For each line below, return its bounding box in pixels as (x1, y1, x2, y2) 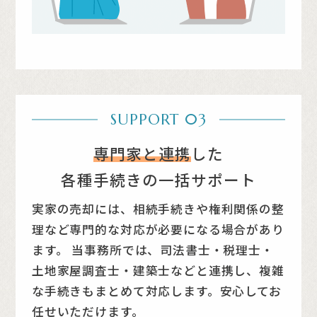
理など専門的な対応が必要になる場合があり (31, 220, 284, 238)
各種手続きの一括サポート (61, 168, 256, 190)
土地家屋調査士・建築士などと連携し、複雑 (31, 261, 284, 279)
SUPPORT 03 (110, 110, 207, 129)
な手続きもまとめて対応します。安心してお (31, 282, 282, 299)
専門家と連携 (93, 142, 191, 164)
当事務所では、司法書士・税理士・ (68, 241, 274, 258)
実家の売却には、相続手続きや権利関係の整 (31, 200, 284, 217)
